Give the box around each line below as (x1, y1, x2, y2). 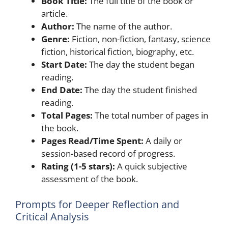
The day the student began (87, 59, 194, 70)
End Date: (41, 84, 82, 96)
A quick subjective (115, 160, 187, 172)
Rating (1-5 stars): (41, 160, 115, 172)
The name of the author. (74, 20, 172, 32)
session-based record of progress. (41, 148, 175, 159)
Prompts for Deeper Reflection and (15, 197, 179, 211)
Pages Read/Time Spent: (41, 135, 144, 147)
